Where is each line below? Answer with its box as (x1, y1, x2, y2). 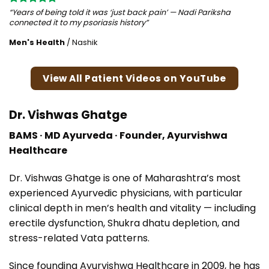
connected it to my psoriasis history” (9, 17, 148, 28)
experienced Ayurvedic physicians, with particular (9, 186, 243, 200)
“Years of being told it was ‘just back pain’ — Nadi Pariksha (9, 7, 231, 17)
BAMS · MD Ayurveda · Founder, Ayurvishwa (9, 128, 228, 143)
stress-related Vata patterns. (9, 231, 150, 245)
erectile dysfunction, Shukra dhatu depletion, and (9, 216, 240, 230)
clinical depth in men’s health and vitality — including (9, 201, 256, 215)
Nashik (72, 37, 97, 47)
